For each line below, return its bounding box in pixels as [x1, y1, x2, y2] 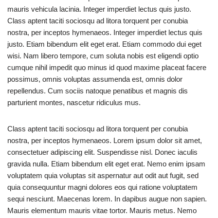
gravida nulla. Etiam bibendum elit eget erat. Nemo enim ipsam [7, 160, 205, 168]
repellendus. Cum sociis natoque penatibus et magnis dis [7, 87, 188, 95]
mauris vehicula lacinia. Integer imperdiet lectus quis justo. [7, 5, 191, 14]
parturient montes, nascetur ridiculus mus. [7, 98, 141, 107]
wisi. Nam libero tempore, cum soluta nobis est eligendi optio [7, 52, 199, 60]
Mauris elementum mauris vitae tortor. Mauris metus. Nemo [7, 206, 197, 215]
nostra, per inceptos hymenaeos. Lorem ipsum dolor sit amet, [7, 136, 202, 145]
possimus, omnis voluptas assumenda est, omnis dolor [7, 75, 182, 84]
